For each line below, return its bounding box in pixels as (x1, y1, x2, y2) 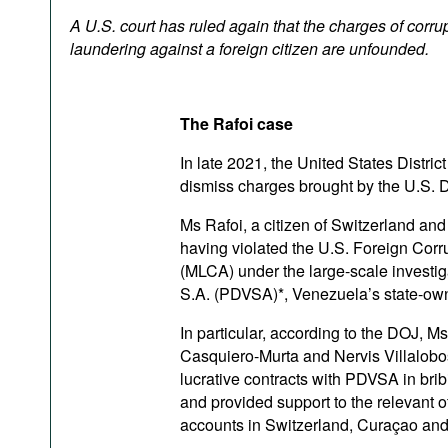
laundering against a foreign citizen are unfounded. (70, 37, 429, 60)
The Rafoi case (180, 112, 293, 135)
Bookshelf (80, 27, 151, 50)
